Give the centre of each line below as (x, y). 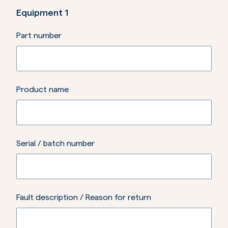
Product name (42, 90)
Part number (39, 36)
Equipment (39, 13)
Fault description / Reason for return (84, 197)
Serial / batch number (55, 144)
